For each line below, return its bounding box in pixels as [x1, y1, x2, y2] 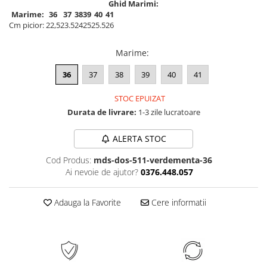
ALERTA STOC [112, 132, 166, 144]
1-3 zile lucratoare [136, 106, 200, 117]
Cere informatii [148, 196, 206, 208]
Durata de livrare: [67, 106, 136, 117]
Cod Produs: [46, 154, 91, 166]
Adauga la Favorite [51, 196, 121, 208]
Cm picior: [9, 19, 46, 30]
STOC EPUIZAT [113, 92, 165, 104]
